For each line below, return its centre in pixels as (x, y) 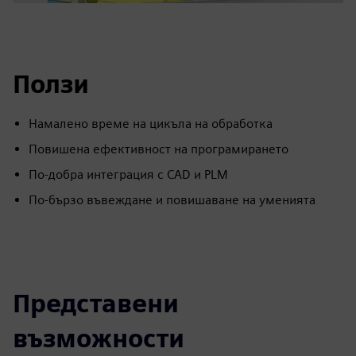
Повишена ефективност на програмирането (159, 149)
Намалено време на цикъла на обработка (151, 124)
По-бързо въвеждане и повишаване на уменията (172, 200)
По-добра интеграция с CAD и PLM (128, 174)
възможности (99, 338)
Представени (96, 303)
